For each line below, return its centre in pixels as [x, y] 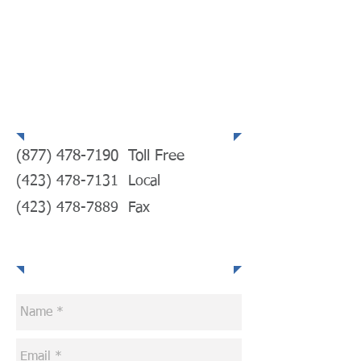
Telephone [73, 115]
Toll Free [151, 156]
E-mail [126, 245]
